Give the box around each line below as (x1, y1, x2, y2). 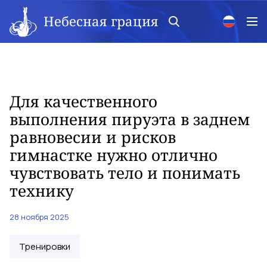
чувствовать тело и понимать (10, 162, 240, 184)
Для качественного (10, 91, 157, 112)
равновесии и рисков (10, 126, 176, 148)
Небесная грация (44, 11, 159, 30)
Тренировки (19, 240, 70, 253)
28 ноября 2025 (10, 212, 69, 222)
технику (10, 180, 74, 201)
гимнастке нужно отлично (10, 144, 218, 166)
